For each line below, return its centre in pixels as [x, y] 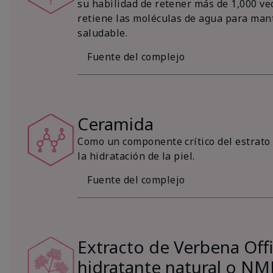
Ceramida [116, 123]
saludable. [103, 33]
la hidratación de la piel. [136, 156]
